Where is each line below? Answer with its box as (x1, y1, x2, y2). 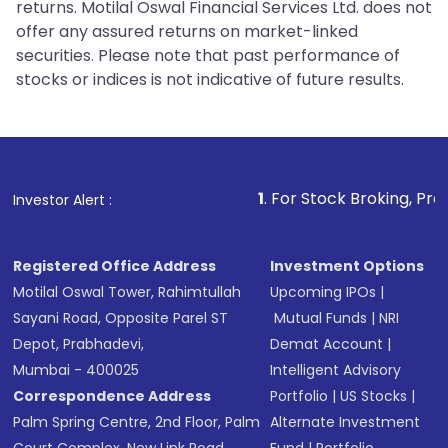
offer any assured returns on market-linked (16, 20, 358, 44)
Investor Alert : (13, 190, 113, 211)
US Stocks (340, 386, 408, 407)
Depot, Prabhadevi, (13, 334, 145, 355)
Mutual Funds (274, 308, 368, 329)
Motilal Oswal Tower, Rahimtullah (13, 282, 242, 303)
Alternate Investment (270, 412, 421, 433)
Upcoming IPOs (270, 282, 377, 303)
